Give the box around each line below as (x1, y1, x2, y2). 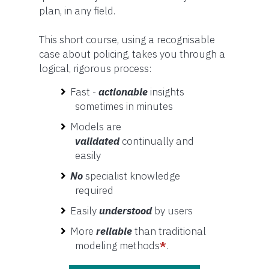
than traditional (134, 224, 207, 238)
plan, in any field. (39, 4, 115, 17)
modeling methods (75, 238, 160, 252)
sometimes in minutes (75, 99, 173, 113)
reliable (96, 224, 135, 238)
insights (150, 85, 185, 98)
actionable (98, 85, 151, 98)
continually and (122, 134, 194, 148)
